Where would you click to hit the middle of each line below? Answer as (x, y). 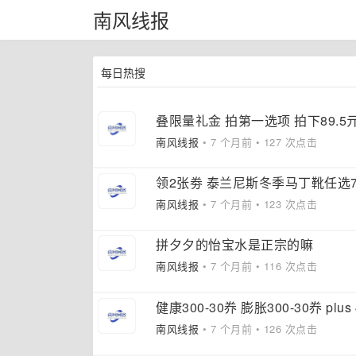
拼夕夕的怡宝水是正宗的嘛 (235, 245)
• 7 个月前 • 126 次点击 (258, 328)
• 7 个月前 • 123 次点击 (258, 204)
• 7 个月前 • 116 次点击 (258, 266)
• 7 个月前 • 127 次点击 (258, 141)
